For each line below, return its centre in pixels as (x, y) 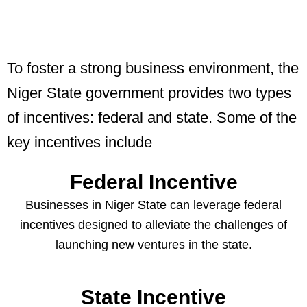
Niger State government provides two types (149, 93)
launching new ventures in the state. (153, 245)
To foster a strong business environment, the (153, 69)
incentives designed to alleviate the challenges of (153, 225)
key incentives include (79, 143)
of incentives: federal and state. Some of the (152, 118)
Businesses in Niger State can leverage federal (153, 205)
